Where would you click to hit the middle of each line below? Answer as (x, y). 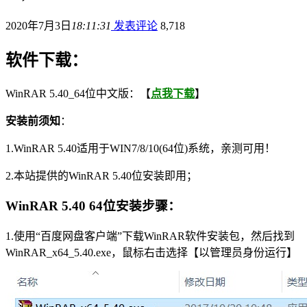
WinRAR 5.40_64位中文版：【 (78, 93)
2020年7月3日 (38, 25)
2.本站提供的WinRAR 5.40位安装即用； (101, 175)
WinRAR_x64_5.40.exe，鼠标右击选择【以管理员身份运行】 (151, 253)
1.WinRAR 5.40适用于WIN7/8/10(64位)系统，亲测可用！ (140, 148)
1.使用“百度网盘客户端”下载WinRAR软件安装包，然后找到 (150, 236)
